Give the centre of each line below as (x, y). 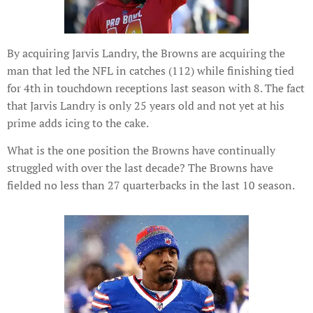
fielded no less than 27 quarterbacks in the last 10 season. (151, 185)
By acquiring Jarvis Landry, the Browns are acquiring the (146, 53)
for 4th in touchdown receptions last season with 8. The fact (156, 88)
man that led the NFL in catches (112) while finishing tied (151, 71)
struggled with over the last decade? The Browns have (140, 168)
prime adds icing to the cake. (78, 123)
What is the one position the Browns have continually (141, 151)
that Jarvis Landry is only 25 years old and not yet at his (146, 106)
